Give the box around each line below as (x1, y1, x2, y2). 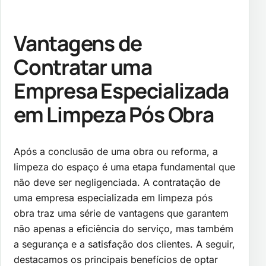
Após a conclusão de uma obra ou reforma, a (14, 145, 218, 157)
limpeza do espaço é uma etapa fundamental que (14, 160, 235, 173)
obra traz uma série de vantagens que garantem (14, 207, 229, 219)
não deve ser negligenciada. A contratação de (14, 176, 220, 188)
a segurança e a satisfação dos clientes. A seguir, (14, 237, 235, 250)
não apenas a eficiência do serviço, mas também (14, 222, 233, 235)
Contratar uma (14, 52, 152, 81)
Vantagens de (14, 28, 142, 58)
